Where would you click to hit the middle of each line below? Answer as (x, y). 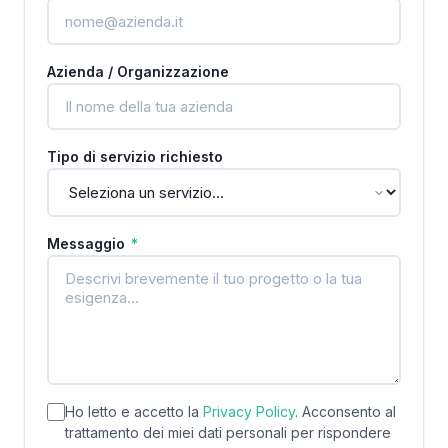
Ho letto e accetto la (134, 411)
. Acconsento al (345, 411)
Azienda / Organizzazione (138, 71)
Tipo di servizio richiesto (135, 156)
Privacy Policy (249, 411)
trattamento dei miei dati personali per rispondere (228, 432)
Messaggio (88, 243)
